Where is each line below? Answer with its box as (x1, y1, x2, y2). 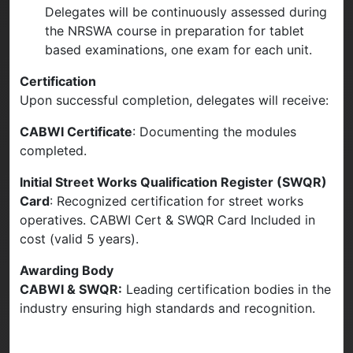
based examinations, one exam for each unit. (45, 41, 312, 58)
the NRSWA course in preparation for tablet (45, 22, 304, 39)
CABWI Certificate (20, 123, 132, 139)
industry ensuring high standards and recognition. (20, 299, 315, 316)
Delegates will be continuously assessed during (45, 3, 327, 20)
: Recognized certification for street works (50, 192, 303, 209)
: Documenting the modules (132, 123, 296, 139)
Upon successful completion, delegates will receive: (20, 91, 329, 108)
